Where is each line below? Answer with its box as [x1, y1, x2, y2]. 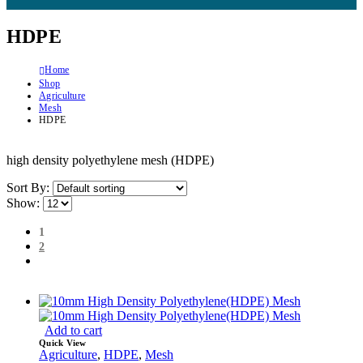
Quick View [39, 337, 87, 348]
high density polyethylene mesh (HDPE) [6, 152, 214, 167]
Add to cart [45, 322, 102, 337]
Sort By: [6, 180, 53, 194]
